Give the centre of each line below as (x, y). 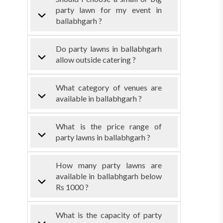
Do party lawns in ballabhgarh (109, 48)
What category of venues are (109, 87)
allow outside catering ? (96, 59)
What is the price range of (109, 126)
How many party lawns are (109, 165)
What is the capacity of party (109, 215)
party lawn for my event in (109, 9)
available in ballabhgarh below (109, 176)
